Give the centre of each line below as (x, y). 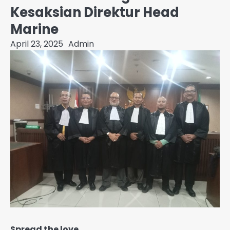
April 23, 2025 (37, 44)
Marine (34, 29)
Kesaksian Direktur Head (95, 12)
